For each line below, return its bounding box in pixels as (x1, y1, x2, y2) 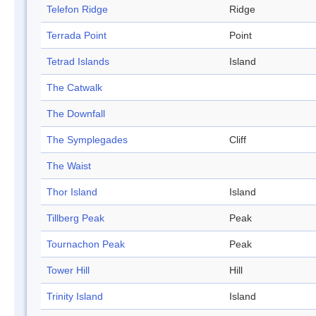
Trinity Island (47, 291, 103, 303)
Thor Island (47, 186, 97, 198)
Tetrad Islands (47, 56, 109, 68)
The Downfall (47, 108, 105, 120)
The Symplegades (47, 134, 128, 146)
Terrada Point (47, 30, 107, 42)
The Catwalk (47, 82, 102, 94)
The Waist (47, 160, 91, 172)
